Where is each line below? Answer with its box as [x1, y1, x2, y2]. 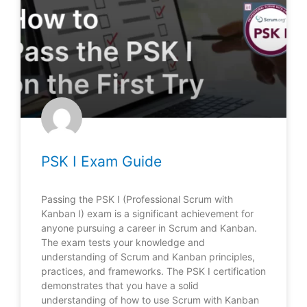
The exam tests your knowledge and [41, 236, 205, 249]
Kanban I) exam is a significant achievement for [41, 208, 254, 220]
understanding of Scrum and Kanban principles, [41, 251, 255, 263]
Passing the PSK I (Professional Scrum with [41, 193, 233, 206]
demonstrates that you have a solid [41, 280, 199, 292]
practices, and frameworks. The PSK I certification [41, 265, 266, 278]
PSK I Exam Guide [41, 153, 162, 171]
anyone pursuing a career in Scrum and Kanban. [41, 222, 257, 234]
